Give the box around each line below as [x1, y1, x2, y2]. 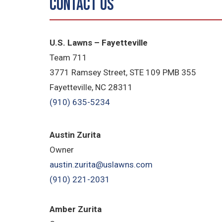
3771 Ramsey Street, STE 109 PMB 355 [50, 67, 197, 78]
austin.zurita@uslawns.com [50, 159, 153, 169]
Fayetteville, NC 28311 [50, 82, 133, 93]
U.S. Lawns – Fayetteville [50, 38, 148, 48]
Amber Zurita [50, 204, 102, 214]
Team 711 [50, 53, 88, 63]
